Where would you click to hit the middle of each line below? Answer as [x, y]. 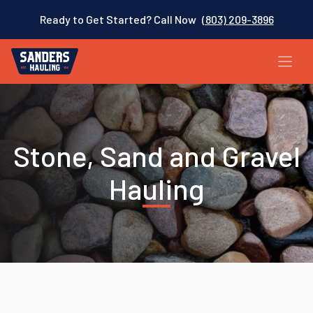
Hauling [156, 188]
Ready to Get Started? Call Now [118, 19]
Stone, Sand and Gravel [156, 155]
